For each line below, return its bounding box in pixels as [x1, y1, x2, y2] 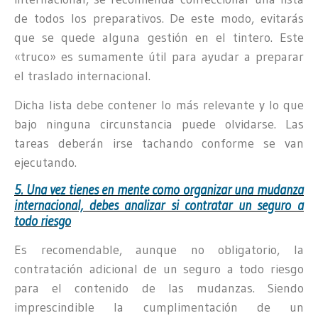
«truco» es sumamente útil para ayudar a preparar [14, 48, 304, 65]
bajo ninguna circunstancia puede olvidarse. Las [14, 116, 304, 132]
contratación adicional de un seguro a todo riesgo [14, 261, 304, 278]
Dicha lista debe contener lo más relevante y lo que [14, 97, 304, 113]
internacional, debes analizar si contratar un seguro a [14, 197, 304, 214]
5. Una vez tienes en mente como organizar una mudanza [14, 182, 304, 199]
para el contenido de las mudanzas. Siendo [14, 280, 304, 297]
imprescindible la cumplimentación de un [14, 300, 304, 316]
